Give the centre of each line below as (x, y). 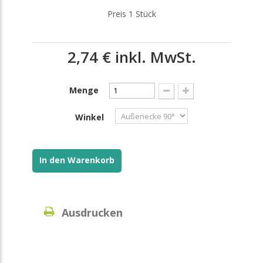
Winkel (91, 117)
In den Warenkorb (77, 160)
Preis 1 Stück (131, 14)
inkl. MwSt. (153, 57)
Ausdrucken (92, 213)
